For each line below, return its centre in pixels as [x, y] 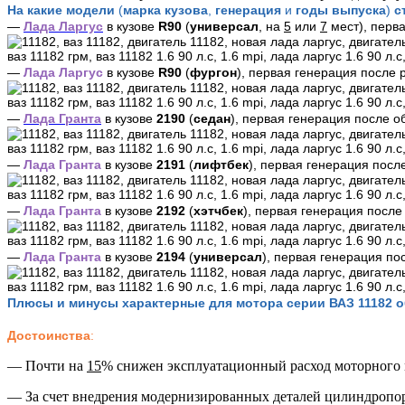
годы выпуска [341, 10]
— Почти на [47, 366]
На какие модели [63, 10]
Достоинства [49, 336]
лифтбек [221, 165]
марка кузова [165, 10]
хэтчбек [218, 211]
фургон [213, 73]
